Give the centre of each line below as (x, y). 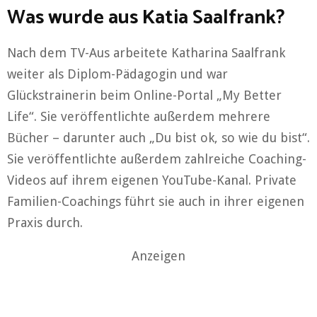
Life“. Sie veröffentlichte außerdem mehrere (139, 116)
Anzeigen (158, 255)
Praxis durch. (45, 222)
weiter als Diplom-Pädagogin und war (117, 74)
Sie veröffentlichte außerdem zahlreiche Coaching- (157, 158)
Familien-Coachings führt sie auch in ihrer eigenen (156, 201)
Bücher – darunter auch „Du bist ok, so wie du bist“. (158, 137)
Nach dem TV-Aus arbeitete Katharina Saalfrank (146, 52)
